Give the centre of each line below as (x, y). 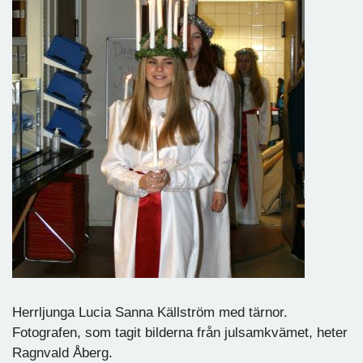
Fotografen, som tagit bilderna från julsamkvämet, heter (180, 332)
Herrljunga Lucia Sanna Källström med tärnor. (150, 312)
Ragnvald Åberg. (62, 352)
